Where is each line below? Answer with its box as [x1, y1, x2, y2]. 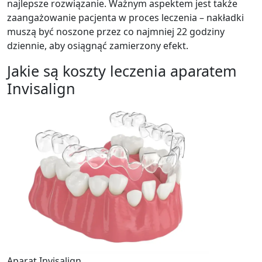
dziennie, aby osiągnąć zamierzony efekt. [7, 39, 188, 52]
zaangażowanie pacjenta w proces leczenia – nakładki [7, 11, 244, 24]
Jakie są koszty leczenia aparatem [7, 61, 237, 81]
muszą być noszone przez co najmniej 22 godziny [7, 25, 225, 38]
